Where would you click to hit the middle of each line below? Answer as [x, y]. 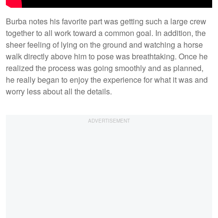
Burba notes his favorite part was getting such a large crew [106, 21]
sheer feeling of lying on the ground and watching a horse [104, 44]
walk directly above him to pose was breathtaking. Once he [107, 56]
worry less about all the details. [60, 91]
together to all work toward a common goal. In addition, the [106, 33]
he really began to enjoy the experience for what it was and [107, 79]
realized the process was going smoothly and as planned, [105, 68]
